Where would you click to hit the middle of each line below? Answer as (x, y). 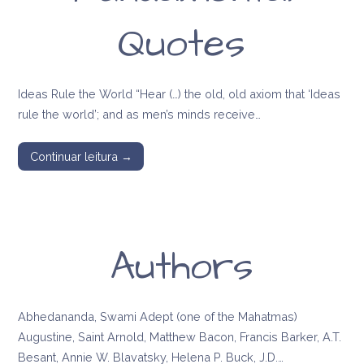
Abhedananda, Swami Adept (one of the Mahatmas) (158, 317)
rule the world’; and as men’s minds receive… (140, 115)
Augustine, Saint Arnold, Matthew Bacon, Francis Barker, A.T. (180, 337)
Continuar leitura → (81, 156)
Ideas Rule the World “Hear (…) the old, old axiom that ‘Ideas (180, 94)
